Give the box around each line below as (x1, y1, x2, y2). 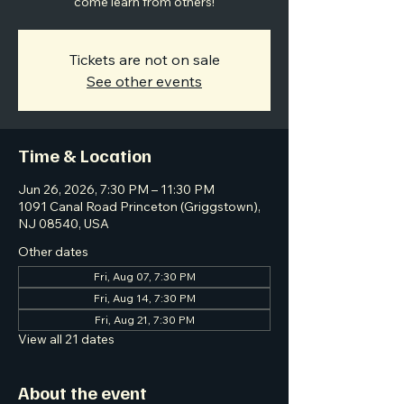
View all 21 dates (18, 331, 115, 347)
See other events (87, 72, 202, 90)
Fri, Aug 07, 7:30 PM (93, 270, 196, 283)
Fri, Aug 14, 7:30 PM (93, 291, 196, 305)
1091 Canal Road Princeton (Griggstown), (18, 198, 261, 215)
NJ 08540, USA (18, 216, 109, 232)
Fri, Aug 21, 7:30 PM (94, 313, 195, 326)
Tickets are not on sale (69, 50, 220, 69)
